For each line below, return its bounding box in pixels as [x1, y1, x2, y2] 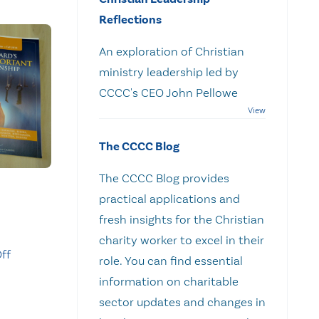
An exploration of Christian [99, 43, 244, 58]
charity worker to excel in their [99, 232, 264, 247]
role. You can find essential [99, 253, 243, 268]
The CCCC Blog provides [99, 170, 229, 185]
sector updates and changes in [99, 294, 266, 309]
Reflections [99, 11, 162, 27]
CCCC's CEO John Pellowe [99, 85, 244, 100]
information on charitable [99, 273, 239, 288]
